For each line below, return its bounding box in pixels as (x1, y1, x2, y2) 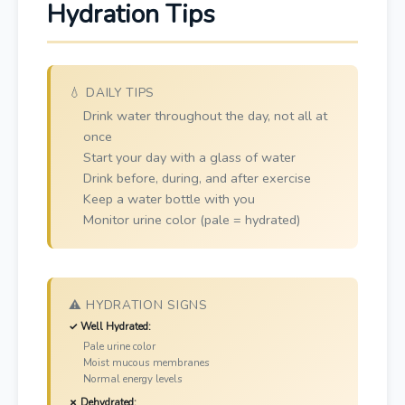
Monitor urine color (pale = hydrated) (83, 211, 300, 229)
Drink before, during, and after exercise (83, 169, 311, 187)
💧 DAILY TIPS (69, 84, 155, 101)
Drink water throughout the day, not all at (83, 107, 327, 125)
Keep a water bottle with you (83, 190, 255, 208)
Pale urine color (83, 339, 155, 353)
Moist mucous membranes (83, 355, 210, 370)
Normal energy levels (83, 372, 183, 386)
